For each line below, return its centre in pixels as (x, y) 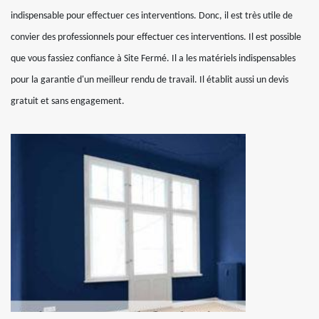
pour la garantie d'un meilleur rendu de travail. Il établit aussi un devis (150, 80)
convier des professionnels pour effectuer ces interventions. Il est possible (156, 37)
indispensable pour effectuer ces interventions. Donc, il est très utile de (152, 16)
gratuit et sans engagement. (68, 101)
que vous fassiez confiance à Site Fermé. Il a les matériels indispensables (153, 58)
